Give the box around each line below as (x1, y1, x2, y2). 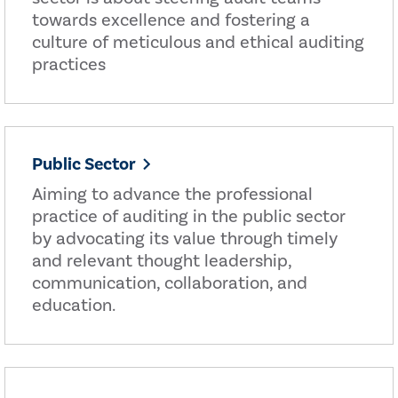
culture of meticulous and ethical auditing (32, 31, 364, 55)
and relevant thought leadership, (32, 250, 291, 274)
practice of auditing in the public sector (32, 205, 346, 229)
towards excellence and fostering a (32, 9, 310, 33)
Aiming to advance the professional (32, 183, 313, 207)
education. (32, 294, 115, 318)
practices (32, 53, 106, 77)
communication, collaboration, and (32, 272, 307, 296)
